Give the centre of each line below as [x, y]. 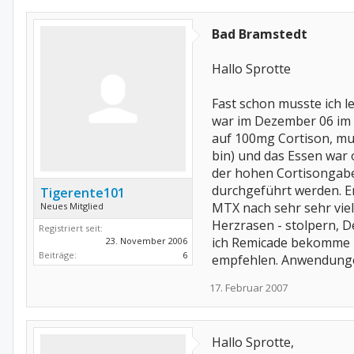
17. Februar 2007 [249, 288]
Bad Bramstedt [260, 34]
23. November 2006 [147, 241]
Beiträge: [58, 255]
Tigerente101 [83, 193]
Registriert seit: [71, 228]
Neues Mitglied [72, 206]
